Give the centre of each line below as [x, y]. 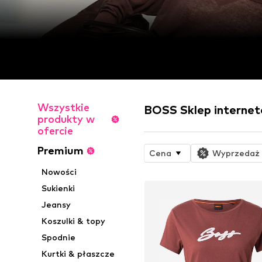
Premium [61, 151]
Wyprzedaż [236, 153]
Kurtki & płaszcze [78, 254]
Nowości [59, 172]
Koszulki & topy [74, 221]
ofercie [55, 131]
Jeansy [56, 205]
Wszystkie [63, 108]
